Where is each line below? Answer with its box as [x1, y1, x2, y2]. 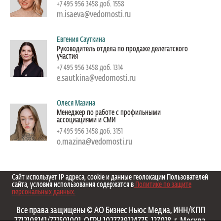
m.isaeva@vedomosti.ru [57, 10, 131, 19]
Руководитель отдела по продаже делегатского [57, 45, 188, 53]
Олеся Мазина [57, 99, 95, 107]
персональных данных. [12, 188, 75, 196]
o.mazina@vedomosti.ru [57, 137, 132, 147]
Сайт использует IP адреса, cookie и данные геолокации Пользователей [12, 174, 208, 182]
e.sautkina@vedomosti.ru [57, 74, 136, 83]
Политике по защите [134, 181, 191, 189]
